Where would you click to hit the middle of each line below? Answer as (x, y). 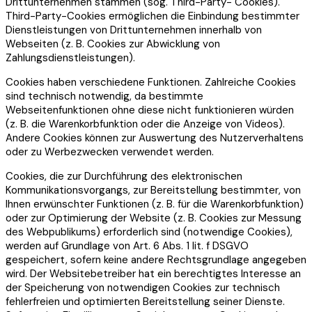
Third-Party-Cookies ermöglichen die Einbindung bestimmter (153, 16)
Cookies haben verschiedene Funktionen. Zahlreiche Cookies (151, 82)
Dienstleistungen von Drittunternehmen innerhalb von (134, 30)
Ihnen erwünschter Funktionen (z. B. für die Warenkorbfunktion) (155, 204)
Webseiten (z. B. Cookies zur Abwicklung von (113, 44)
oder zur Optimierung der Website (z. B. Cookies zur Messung (154, 218)
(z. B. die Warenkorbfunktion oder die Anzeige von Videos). (145, 124)
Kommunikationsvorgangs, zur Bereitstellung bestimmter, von (153, 190)
